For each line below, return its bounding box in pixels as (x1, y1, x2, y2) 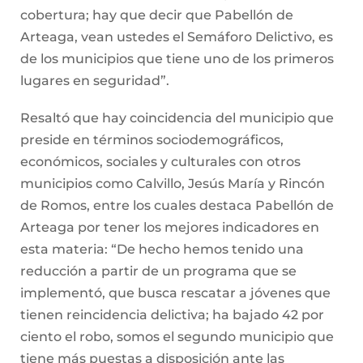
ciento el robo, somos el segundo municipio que (20, 328, 334, 344)
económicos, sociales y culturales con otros (20, 153, 301, 169)
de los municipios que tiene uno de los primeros (20, 50, 334, 66)
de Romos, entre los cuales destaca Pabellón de (20, 197, 334, 213)
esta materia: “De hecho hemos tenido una (20, 241, 304, 257)
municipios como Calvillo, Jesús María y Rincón (20, 175, 325, 191)
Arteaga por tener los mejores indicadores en (20, 219, 319, 235)
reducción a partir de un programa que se (20, 263, 297, 279)
